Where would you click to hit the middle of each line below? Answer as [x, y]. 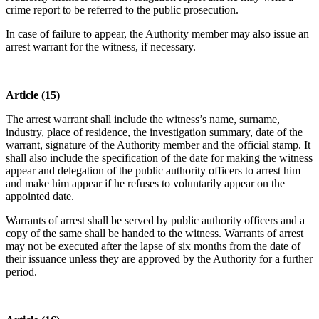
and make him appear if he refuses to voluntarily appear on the [145, 184]
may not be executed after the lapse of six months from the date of [153, 246]
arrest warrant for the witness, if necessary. [101, 47]
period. [21, 272]
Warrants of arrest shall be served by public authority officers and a [155, 221]
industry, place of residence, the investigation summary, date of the [154, 132]
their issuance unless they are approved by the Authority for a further [159, 259]
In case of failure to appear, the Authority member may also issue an [157, 34]
